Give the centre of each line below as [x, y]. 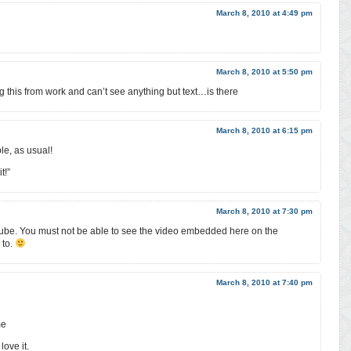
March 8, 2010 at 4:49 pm [264, 13]
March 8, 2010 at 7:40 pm [264, 282]
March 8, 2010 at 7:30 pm [264, 211]
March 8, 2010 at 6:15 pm [264, 130]
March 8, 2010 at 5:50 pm [264, 71]
